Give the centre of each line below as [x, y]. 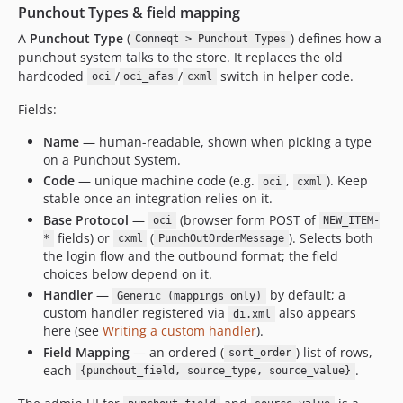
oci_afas [149, 77]
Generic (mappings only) [189, 296]
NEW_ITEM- [352, 221]
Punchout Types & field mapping [129, 12]
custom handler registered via [136, 313]
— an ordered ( [177, 352]
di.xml [251, 314]
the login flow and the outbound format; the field [191, 255]
